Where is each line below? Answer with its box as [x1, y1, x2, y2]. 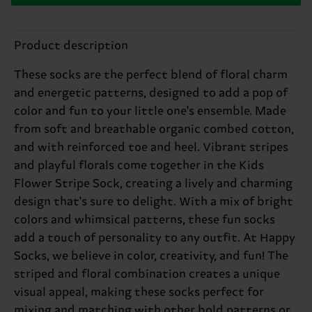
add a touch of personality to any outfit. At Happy [14, 231, 295, 245]
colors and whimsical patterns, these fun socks [14, 212, 275, 227]
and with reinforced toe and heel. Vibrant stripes [14, 140, 288, 155]
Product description [14, 38, 128, 53]
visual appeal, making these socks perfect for [14, 285, 264, 299]
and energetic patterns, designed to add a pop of [14, 86, 288, 100]
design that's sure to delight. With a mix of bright [14, 194, 293, 209]
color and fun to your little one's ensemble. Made [14, 104, 286, 118]
